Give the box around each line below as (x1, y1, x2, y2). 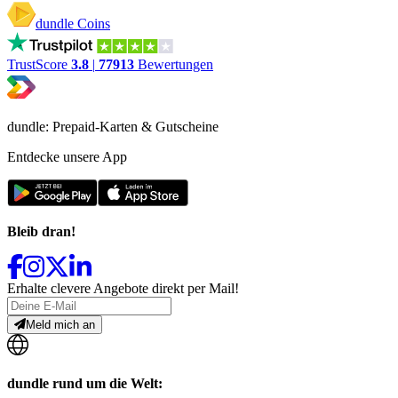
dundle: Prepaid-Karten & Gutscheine (7, 118, 219, 134)
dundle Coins (36, 15, 110, 31)
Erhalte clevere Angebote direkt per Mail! (7, 280, 239, 296)
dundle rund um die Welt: (7, 376, 163, 392)
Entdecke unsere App (7, 148, 127, 164)
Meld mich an (26, 317, 96, 331)
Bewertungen (138, 56, 213, 72)
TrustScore (7, 56, 71, 72)
